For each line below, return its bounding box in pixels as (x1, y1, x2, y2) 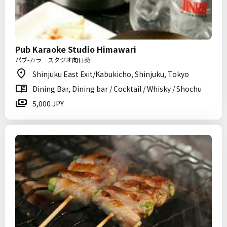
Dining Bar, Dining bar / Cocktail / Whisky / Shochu (32, 84, 202, 94)
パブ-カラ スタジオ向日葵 (15, 55, 90, 64)
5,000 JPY (32, 98, 64, 108)
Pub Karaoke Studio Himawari (15, 43, 136, 55)
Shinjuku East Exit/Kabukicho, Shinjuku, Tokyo (32, 69, 189, 79)
